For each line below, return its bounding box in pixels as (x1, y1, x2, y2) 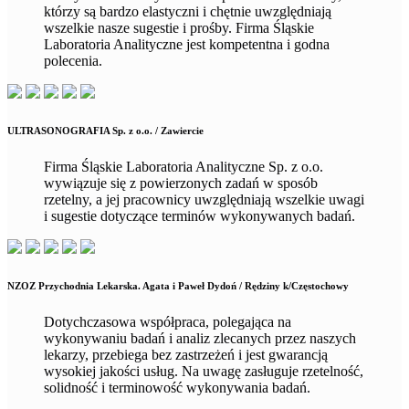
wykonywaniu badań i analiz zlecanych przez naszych (44, 330, 356, 346)
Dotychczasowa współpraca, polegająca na (44, 313, 291, 330)
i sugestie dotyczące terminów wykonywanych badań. (44, 207, 355, 224)
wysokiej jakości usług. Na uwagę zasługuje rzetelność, (44, 362, 363, 379)
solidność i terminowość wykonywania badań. (44, 379, 310, 395)
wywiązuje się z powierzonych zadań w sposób (44, 174, 318, 191)
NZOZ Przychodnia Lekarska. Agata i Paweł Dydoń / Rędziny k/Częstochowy (7, 279, 349, 291)
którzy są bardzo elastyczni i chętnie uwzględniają (44, 3, 331, 19)
